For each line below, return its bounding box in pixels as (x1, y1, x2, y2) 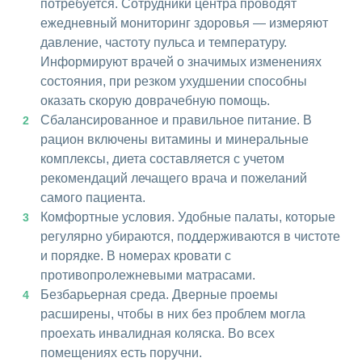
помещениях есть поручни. (40, 346, 202, 360)
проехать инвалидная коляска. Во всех (40, 326, 275, 341)
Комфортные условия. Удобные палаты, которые (40, 210, 335, 225)
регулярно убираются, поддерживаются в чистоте (40, 229, 340, 244)
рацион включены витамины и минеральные (40, 133, 309, 147)
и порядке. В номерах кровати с (40, 249, 231, 263)
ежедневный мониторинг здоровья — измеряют (40, 16, 328, 31)
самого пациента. (40, 191, 145, 205)
